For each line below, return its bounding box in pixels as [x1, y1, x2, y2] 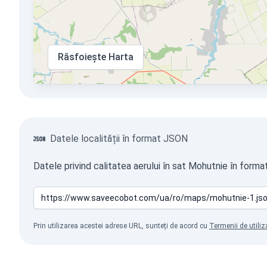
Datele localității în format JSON [50, 133, 188, 144]
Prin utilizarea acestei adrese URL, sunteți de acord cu [33, 222, 209, 230]
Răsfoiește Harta [58, 51, 133, 63]
